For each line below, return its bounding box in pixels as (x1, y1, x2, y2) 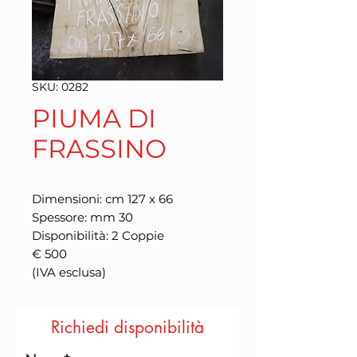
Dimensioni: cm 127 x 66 (32, 191, 173, 206)
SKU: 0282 (32, 80, 88, 94)
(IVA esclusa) (32, 265, 106, 280)
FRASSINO (32, 133, 167, 164)
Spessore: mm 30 (32, 210, 133, 225)
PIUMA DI (32, 103, 156, 134)
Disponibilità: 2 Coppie (32, 228, 164, 243)
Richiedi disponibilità (51, 316, 204, 338)
